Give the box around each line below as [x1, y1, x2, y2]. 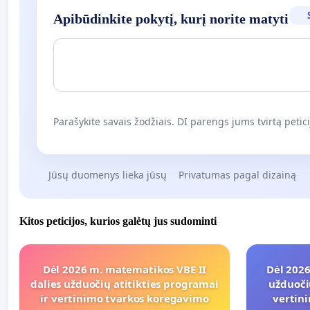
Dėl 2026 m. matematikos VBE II [42, 262, 207, 277]
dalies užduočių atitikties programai [30, 277, 219, 291]
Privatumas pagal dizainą [179, 167, 296, 181]
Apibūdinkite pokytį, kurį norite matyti [53, 10, 289, 26]
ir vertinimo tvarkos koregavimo [40, 291, 209, 306]
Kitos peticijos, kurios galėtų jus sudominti [19, 215, 217, 228]
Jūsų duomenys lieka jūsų [48, 167, 167, 181]
